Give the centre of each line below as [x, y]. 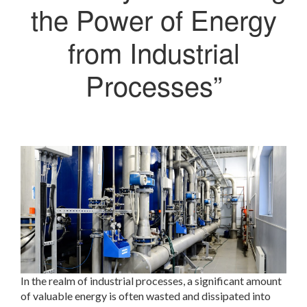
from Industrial [153, 52]
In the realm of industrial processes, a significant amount [151, 281]
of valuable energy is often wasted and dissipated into [146, 296]
